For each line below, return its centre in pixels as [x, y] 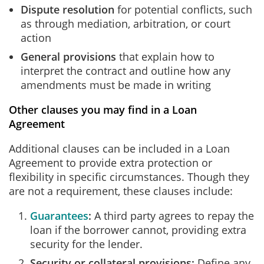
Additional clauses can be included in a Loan [119, 148]
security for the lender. [86, 244]
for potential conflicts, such [185, 9]
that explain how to [167, 57]
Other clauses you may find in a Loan [103, 110]
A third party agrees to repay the [174, 216]
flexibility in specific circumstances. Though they [129, 177]
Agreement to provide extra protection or [110, 163]
